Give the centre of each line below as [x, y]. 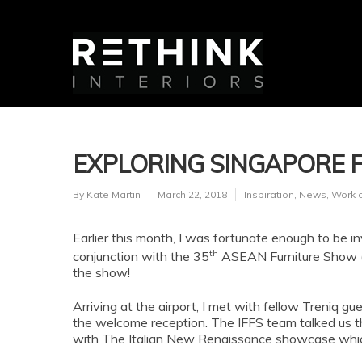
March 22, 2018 [192, 194]
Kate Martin [114, 194]
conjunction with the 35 [141, 257]
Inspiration [269, 194]
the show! [101, 273]
